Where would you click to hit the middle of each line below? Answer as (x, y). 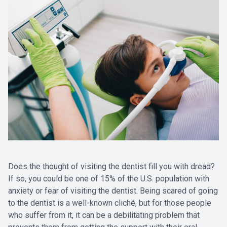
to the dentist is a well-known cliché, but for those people (110, 203)
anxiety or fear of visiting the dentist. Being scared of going (113, 191)
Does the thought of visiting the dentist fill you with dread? (111, 166)
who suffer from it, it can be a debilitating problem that (104, 215)
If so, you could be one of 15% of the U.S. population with (109, 178)
